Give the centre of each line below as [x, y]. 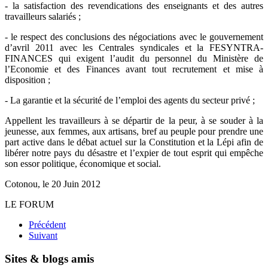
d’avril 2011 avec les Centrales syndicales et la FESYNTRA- [134, 48]
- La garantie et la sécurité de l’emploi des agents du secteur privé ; [130, 100]
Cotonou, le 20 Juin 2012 [53, 184]
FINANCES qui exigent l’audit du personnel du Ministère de [134, 59]
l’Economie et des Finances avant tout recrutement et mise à [134, 69]
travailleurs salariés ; [43, 17]
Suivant [43, 236]
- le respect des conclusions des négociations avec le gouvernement [134, 37]
